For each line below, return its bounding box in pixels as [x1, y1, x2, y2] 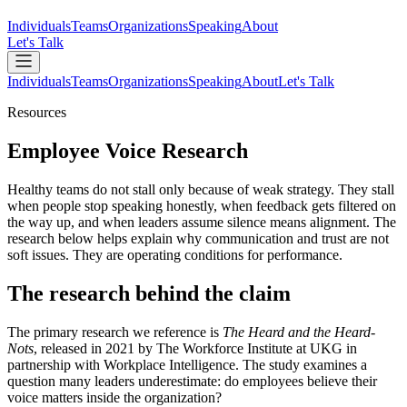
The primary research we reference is [7, 323, 223, 340]
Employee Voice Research [7, 138, 248, 163]
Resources [7, 104, 66, 120]
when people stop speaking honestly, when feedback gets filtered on [7, 197, 396, 213]
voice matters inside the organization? [7, 389, 222, 405]
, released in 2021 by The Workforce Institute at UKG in [34, 340, 357, 356]
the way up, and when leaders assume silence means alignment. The [7, 213, 396, 230]
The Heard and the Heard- [223, 323, 375, 340]
